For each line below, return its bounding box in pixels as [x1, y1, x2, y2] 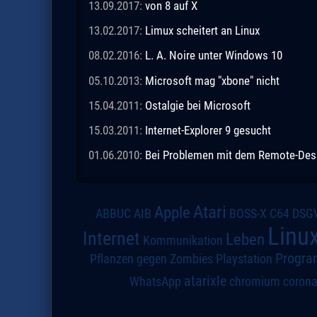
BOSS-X [229, 206, 267, 221]
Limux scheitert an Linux [144, 23, 260, 38]
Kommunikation [142, 232, 223, 248]
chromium [229, 274, 280, 289]
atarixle [183, 272, 226, 289]
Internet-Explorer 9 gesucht [144, 122, 271, 137]
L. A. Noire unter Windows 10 [144, 48, 282, 63]
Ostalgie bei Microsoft [144, 98, 250, 113]
